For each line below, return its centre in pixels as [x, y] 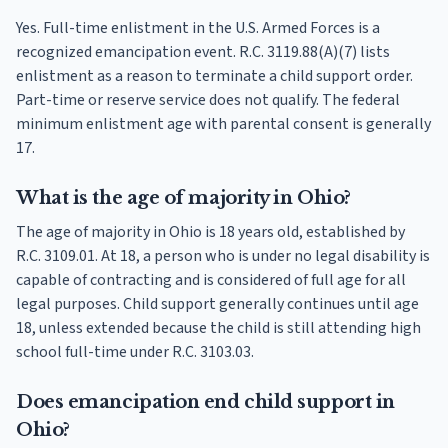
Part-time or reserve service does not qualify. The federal [208, 100]
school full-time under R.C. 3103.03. [135, 352]
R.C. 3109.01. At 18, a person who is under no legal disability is [223, 256]
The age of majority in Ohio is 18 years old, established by [210, 232]
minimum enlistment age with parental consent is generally [223, 124]
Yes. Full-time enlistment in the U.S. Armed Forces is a [198, 28]
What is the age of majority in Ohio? [183, 198]
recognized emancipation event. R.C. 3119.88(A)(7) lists [203, 52]
